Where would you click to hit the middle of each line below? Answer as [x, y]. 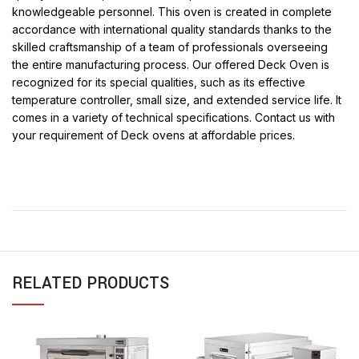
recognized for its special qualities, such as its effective [159, 83]
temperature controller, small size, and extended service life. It [177, 100]
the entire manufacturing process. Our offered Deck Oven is [171, 65]
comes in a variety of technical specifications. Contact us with [173, 118]
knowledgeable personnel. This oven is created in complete [172, 12]
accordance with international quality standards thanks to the [172, 30]
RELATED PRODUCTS [91, 284]
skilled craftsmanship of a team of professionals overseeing [170, 47]
